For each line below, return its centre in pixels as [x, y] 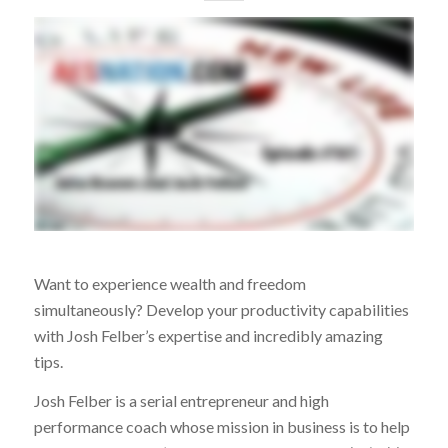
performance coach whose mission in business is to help [221, 427]
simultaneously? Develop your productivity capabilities [221, 309]
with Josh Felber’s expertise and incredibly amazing [208, 335]
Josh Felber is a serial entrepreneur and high [181, 401]
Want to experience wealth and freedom [169, 283]
